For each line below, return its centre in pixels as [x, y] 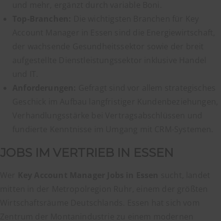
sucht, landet [184, 175]
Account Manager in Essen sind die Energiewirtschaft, [114, 33]
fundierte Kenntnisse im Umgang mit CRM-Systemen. [113, 129]
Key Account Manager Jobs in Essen [88, 175]
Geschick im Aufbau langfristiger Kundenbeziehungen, [115, 102]
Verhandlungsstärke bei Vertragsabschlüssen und [108, 115]
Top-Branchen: [42, 19]
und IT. [25, 74]
